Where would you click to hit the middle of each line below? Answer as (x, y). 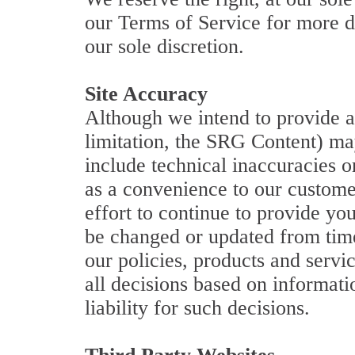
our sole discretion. (164, 46)
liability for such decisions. (197, 308)
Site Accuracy (146, 94)
